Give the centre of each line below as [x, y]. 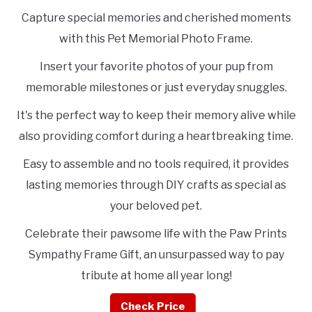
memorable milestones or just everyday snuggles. [156, 88]
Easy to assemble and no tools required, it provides [156, 164]
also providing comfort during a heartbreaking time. [156, 136]
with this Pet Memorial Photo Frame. [156, 39]
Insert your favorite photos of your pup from [156, 67]
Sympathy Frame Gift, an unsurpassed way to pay [156, 255]
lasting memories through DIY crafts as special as [156, 185]
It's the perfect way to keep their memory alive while [156, 116]
